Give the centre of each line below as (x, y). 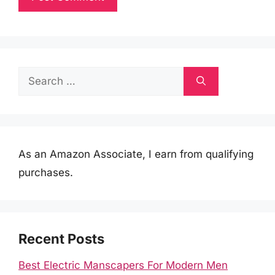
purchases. (46, 172)
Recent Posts (61, 238)
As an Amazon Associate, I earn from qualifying (136, 154)
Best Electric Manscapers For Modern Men (123, 265)
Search (35, 75)
